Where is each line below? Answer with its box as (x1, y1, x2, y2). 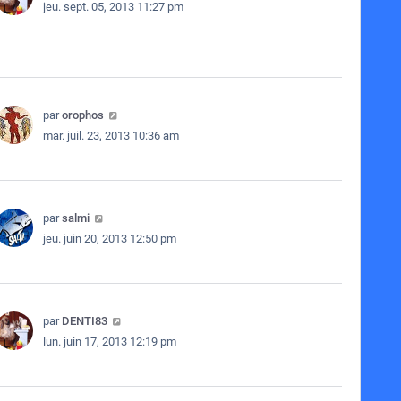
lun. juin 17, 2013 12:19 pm (42, 335, 176, 348)
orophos (61, 108, 104, 122)
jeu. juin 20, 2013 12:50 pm (42, 232, 176, 245)
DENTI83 (61, 314, 107, 328)
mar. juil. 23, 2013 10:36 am (42, 129, 179, 142)
